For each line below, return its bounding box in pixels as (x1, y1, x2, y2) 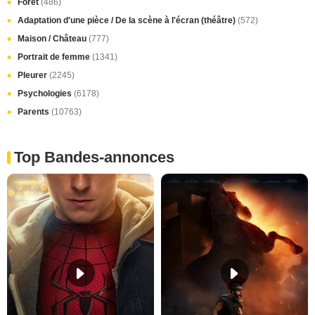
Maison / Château (18, 34, 89, 44)
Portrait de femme (18, 52, 92, 63)
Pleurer (18, 70, 49, 81)
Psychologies (18, 89, 74, 99)
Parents (18, 107, 51, 117)
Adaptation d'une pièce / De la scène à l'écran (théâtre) (18, 15, 238, 26)
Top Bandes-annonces (14, 148, 174, 167)
